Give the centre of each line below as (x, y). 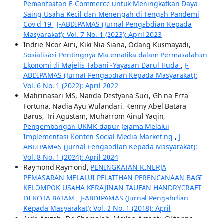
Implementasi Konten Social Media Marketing (99, 136)
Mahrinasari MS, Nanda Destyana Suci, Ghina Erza (106, 96)
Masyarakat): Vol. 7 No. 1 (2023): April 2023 (92, 34)
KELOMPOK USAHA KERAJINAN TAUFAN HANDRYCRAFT (112, 188)
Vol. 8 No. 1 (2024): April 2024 (71, 157)
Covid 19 (38, 24)
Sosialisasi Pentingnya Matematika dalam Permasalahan (115, 55)
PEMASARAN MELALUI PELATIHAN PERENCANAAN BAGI (113, 177)
